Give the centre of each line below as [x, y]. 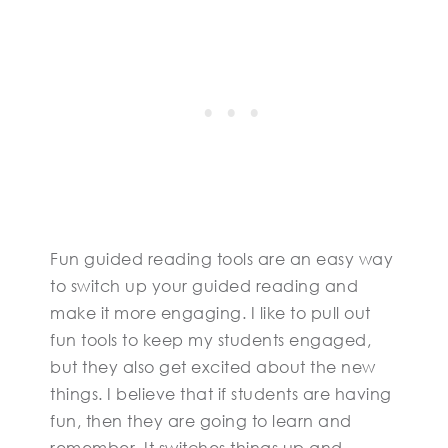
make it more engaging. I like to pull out [210, 313]
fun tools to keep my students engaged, [210, 340]
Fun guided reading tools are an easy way [221, 259]
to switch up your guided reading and [204, 286]
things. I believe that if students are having [221, 394]
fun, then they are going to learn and [201, 421]
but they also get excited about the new [213, 367]
